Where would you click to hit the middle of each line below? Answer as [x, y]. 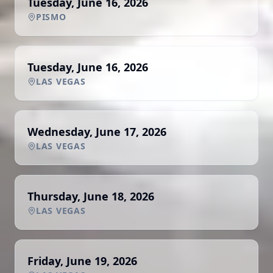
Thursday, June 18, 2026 [91, 196]
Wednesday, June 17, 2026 [97, 132]
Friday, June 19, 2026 [82, 261]
